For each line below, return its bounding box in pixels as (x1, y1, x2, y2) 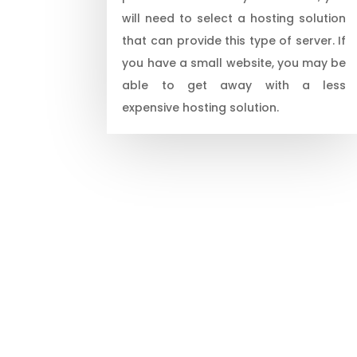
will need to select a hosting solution (122, 10, 347, 26)
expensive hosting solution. (122, 99, 280, 116)
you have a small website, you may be (122, 54, 347, 71)
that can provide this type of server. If (122, 32, 347, 49)
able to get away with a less (122, 76, 347, 93)
